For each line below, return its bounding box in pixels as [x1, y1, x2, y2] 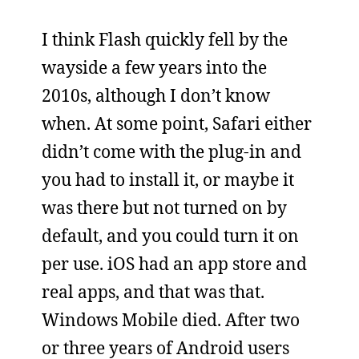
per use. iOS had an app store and [42, 252, 307, 275]
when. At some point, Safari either [42, 111, 312, 135]
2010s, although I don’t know [42, 83, 270, 107]
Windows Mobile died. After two [42, 308, 300, 331]
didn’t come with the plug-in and [42, 139, 301, 163]
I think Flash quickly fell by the [42, 27, 288, 50]
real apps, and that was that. [42, 280, 264, 303]
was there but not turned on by [42, 196, 287, 219]
